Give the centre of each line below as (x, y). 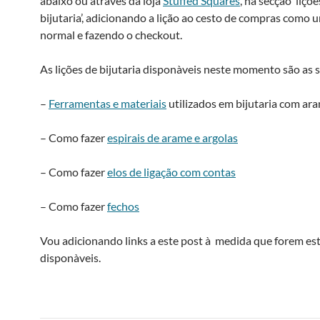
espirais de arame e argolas (172, 137)
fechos (123, 206)
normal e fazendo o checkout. (111, 35)
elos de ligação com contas (171, 172)
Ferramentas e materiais (107, 103)
